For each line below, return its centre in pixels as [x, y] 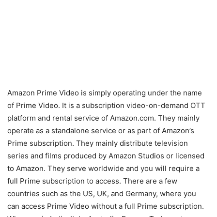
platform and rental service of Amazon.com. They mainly [103, 118]
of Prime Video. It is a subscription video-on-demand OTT [106, 106]
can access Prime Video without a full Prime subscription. [106, 206]
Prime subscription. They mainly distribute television [98, 143]
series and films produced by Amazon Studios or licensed [106, 156]
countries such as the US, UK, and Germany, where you [102, 194]
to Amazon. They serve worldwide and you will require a [103, 169]
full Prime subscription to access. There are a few [92, 181]
